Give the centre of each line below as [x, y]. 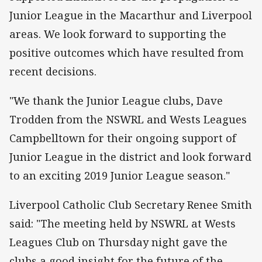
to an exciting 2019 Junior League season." [120, 176]
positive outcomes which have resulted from [127, 53]
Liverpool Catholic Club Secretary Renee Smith [131, 205]
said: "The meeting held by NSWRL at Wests [123, 224]
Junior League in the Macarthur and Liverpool [131, 15]
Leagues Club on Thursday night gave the [118, 242]
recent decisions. [53, 72]
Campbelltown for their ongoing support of [123, 138]
